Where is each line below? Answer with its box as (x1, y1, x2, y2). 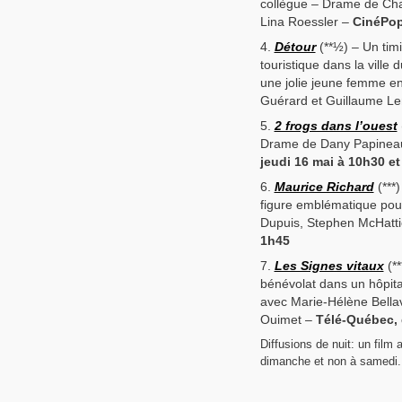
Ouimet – (259, 312, 316, 328)
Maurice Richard (274, 179, 374, 195)
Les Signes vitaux (274, 258, 384, 274)
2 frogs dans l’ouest (274, 118, 398, 134)
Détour (274, 39, 316, 55)
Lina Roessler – (259, 14, 353, 30)
